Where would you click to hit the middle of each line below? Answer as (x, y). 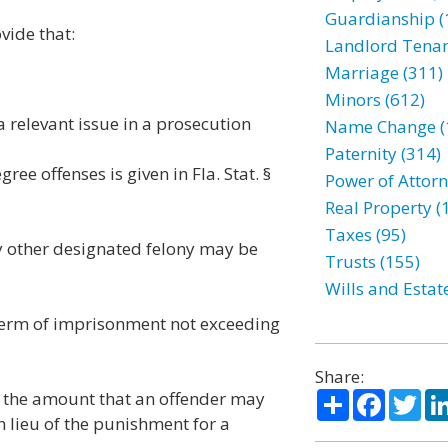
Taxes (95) (365, 234)
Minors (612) (374, 99)
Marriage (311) (383, 72)
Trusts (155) (372, 261)
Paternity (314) (382, 153)
